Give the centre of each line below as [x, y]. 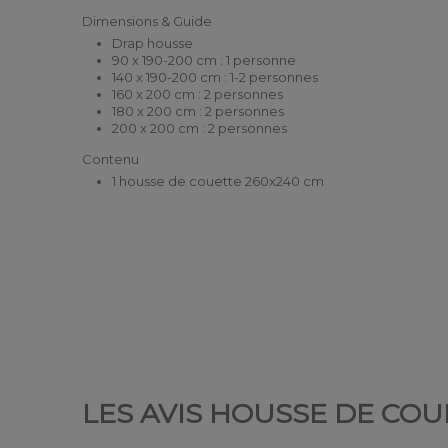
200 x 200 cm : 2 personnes [200, 127]
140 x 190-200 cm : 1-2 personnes [215, 76]
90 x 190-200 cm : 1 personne [204, 59]
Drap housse [153, 42]
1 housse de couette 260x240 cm [218, 180]
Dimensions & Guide [147, 20]
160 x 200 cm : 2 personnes [198, 93]
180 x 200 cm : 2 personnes [198, 110]
